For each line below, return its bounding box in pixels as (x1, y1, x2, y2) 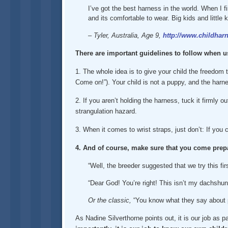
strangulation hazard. (75, 107, 137, 116)
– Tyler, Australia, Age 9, (88, 32, 163, 40)
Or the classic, (88, 196, 133, 205)
